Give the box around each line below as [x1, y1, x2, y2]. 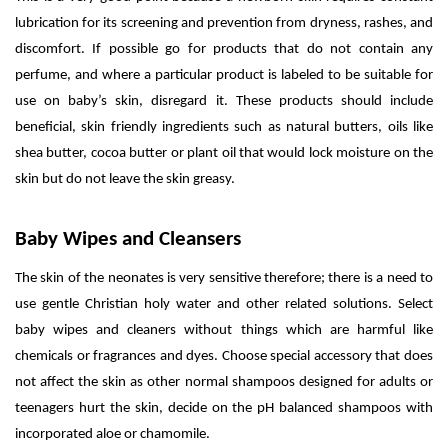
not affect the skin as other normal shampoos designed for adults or [15, 375, 433, 391]
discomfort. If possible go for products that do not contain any [15, 42, 433, 58]
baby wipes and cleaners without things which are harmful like [15, 323, 433, 339]
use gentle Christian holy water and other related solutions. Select [15, 297, 433, 313]
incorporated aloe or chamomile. [15, 427, 210, 443]
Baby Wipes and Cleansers [15, 229, 241, 251]
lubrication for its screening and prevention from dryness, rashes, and [15, 16, 433, 32]
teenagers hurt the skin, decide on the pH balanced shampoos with [15, 401, 433, 417]
